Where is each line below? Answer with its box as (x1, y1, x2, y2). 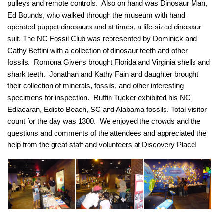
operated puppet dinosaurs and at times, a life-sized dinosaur (7, 22, 201, 31)
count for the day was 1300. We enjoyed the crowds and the (7, 116, 200, 125)
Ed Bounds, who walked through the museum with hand (7, 10, 185, 19)
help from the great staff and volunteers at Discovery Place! (7, 140, 197, 149)
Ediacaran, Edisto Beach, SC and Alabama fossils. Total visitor (7, 105, 207, 113)
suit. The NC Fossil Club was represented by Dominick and (7, 34, 197, 43)
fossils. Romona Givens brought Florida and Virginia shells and (7, 57, 210, 66)
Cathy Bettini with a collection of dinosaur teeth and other (7, 46, 188, 55)
